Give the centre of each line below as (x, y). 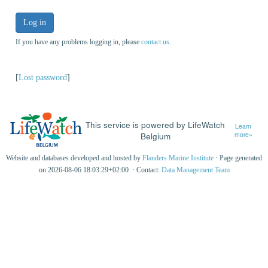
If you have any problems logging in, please (78, 42)
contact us (155, 42)
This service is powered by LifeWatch (156, 124)
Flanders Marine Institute (178, 158)
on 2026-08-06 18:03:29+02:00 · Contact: (100, 170)
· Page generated (238, 158)
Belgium (155, 135)
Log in (35, 22)
